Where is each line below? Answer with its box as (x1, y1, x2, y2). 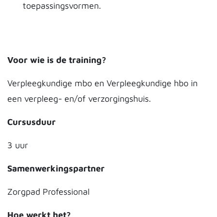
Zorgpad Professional (7, 186, 90, 197)
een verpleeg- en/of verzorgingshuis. (7, 93, 151, 104)
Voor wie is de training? (7, 55, 106, 65)
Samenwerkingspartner (7, 163, 105, 173)
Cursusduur (7, 117, 56, 127)
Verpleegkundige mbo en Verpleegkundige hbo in (7, 78, 198, 88)
